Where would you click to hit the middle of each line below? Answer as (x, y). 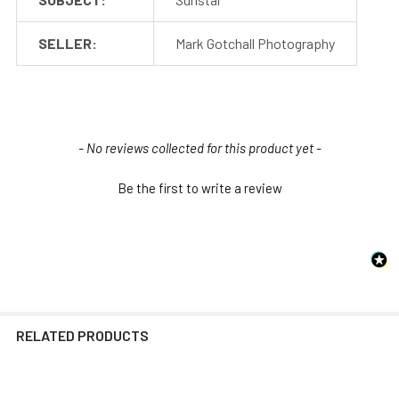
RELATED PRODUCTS (82, 335)
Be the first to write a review (199, 187)
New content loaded (69, 146)
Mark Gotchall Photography (255, 43)
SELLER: (68, 43)
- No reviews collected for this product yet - (199, 147)
